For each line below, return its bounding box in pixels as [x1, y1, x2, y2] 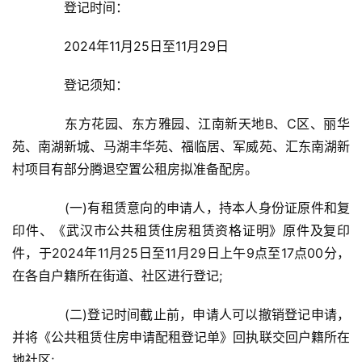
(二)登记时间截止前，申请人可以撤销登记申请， [38, 306, 350, 323]
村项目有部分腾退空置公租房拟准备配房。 [12, 161, 258, 178]
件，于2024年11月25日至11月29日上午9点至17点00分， [12, 245, 350, 262]
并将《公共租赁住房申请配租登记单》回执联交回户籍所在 [12, 329, 350, 346]
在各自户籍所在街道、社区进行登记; [12, 267, 222, 284]
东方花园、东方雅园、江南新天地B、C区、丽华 [38, 116, 350, 133]
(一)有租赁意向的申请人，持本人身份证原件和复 [38, 200, 350, 217]
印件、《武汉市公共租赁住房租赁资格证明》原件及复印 [12, 222, 350, 239]
